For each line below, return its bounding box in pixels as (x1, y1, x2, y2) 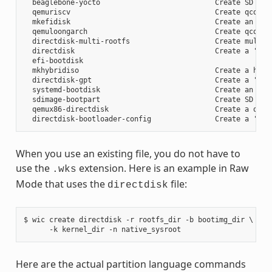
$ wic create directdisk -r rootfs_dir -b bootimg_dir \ (23, 216, 253, 225)
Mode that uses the (15, 177, 107, 191)
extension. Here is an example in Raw (76, 161, 249, 175)
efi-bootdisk (23, 56, 83, 66)
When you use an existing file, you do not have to (15, 147, 240, 161)
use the (15, 161, 52, 175)
